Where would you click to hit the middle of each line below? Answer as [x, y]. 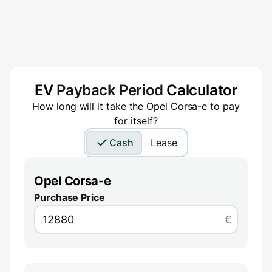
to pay [223, 107]
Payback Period [110, 90]
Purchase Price [70, 198]
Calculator [200, 90]
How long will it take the [90, 107]
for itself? [136, 121]
